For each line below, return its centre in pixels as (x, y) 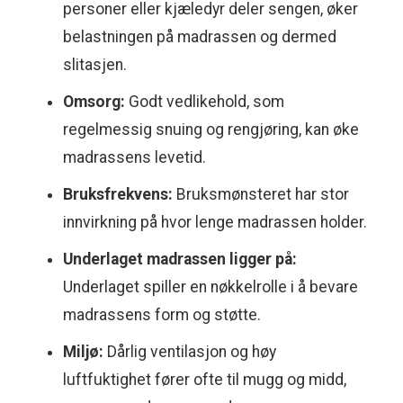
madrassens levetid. (134, 158)
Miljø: (83, 352)
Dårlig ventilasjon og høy (190, 352)
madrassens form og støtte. (162, 315)
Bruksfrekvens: (118, 195)
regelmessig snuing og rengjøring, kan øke (211, 130)
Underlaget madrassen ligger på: (180, 260)
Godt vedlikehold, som (205, 102)
